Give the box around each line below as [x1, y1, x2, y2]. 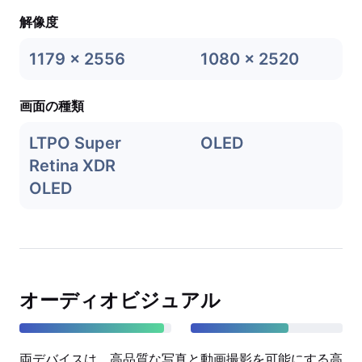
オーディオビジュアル [19, 288, 221, 312]
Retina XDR [29, 156, 116, 175]
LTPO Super [29, 133, 121, 153]
